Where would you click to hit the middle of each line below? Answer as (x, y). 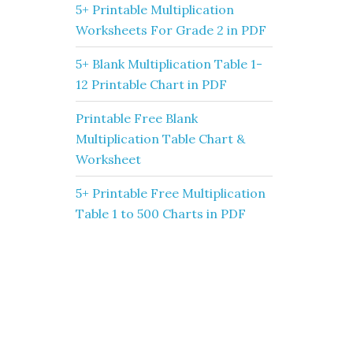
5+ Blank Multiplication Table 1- (169, 64)
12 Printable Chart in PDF (151, 84)
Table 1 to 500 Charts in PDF (161, 214)
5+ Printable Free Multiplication (171, 193)
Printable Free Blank (137, 118)
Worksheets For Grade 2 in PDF (171, 30)
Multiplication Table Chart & (160, 139)
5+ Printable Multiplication (155, 9)
